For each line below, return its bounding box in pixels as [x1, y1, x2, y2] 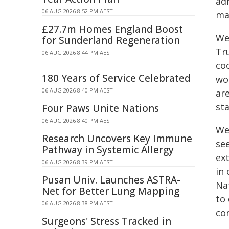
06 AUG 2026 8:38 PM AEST [42, 199, 113, 207]
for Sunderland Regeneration [42, 34, 180, 47]
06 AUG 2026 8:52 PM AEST [42, 7, 113, 15]
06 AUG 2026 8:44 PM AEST [42, 49, 113, 56]
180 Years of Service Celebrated [42, 72, 191, 85]
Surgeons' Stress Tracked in [42, 215, 171, 228]
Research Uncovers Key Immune [42, 132, 192, 145]
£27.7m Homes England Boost [42, 22, 183, 36]
